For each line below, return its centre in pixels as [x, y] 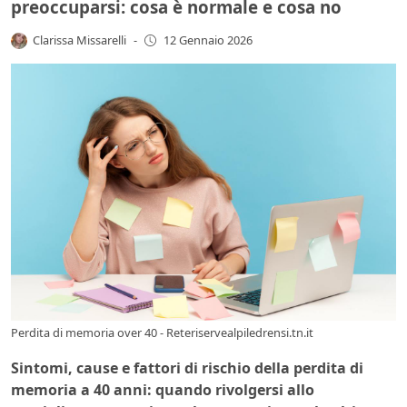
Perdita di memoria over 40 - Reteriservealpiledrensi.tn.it [162, 332]
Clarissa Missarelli [80, 40]
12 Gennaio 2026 [208, 40]
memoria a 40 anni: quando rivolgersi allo [163, 389]
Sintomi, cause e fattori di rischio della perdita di [187, 367]
